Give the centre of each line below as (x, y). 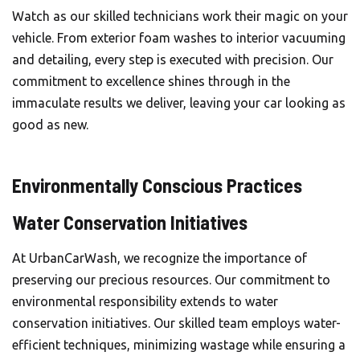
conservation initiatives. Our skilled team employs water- (176, 323)
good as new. (50, 125)
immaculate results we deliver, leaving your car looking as (179, 103)
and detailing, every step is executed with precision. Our (173, 59)
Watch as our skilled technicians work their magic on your (180, 16)
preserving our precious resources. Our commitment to (171, 280)
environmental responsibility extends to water (145, 301)
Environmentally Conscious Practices (157, 185)
